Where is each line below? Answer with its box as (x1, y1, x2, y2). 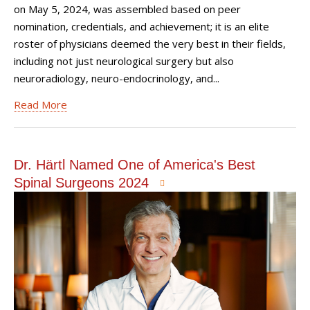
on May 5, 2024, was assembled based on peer (14, 2, 241, 16)
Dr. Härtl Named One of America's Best (14, 156, 255, 172)
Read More (14, 97, 67, 111)
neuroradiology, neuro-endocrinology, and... (14, 71, 219, 85)
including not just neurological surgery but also (14, 54, 234, 68)
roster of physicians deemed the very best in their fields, (14, 37, 286, 51)
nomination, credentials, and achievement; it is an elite (14, 19, 269, 33)
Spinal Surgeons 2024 (14, 174, 153, 190)
